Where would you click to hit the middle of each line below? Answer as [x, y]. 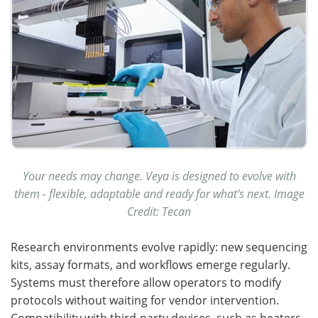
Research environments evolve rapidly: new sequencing [159, 246]
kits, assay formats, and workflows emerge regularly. [150, 264]
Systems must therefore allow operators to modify [146, 282]
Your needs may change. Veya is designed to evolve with [159, 175]
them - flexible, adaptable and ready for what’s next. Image [159, 193]
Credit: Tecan [159, 211]
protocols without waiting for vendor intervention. [145, 300]
